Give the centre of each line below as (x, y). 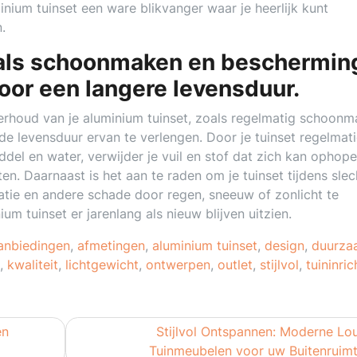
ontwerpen (178, 265)
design (284, 245)
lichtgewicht (102, 265)
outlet (235, 265)
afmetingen (111, 245)
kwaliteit (33, 265)
